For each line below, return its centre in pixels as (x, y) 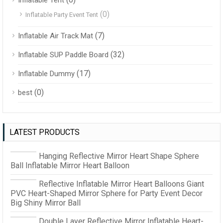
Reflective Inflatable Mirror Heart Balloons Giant (121, 184)
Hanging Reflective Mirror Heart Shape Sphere (119, 156)
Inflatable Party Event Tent (62, 14)
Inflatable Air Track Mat (56, 36)
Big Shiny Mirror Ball (46, 203)
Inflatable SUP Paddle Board (63, 55)
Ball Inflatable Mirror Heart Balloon (70, 165)
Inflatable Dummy (46, 73)
